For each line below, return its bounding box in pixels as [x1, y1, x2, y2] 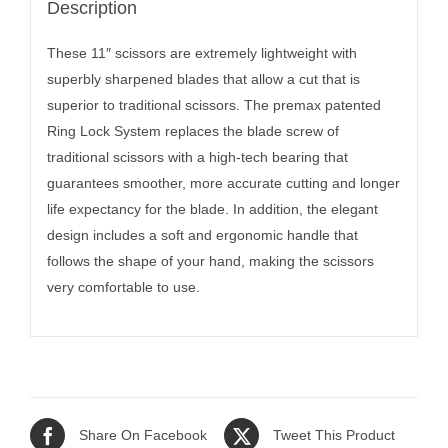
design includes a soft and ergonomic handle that [46, 227, 358, 244]
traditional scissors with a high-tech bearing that [46, 149, 348, 166]
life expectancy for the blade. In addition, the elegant [46, 201, 378, 218]
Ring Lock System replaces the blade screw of [46, 123, 339, 140]
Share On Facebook [79, 427, 207, 444]
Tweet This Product [273, 427, 395, 444]
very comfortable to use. [46, 279, 200, 296]
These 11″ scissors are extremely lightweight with [46, 45, 357, 62]
